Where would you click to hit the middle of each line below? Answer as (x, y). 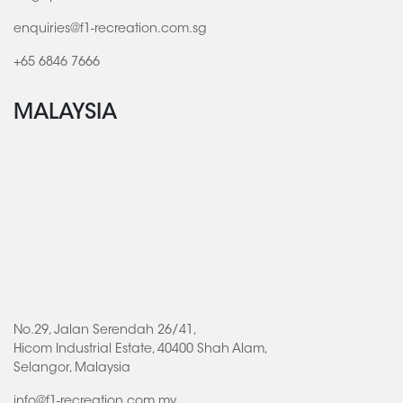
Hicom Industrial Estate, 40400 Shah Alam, (141, 350)
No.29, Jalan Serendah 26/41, (105, 331)
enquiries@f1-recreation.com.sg (110, 30)
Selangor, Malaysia (72, 369)
